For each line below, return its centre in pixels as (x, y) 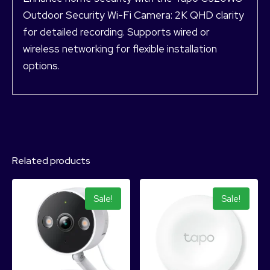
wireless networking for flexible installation (120, 49)
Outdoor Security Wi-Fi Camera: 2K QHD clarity (135, 15)
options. (41, 65)
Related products (51, 160)
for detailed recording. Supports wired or (116, 32)
